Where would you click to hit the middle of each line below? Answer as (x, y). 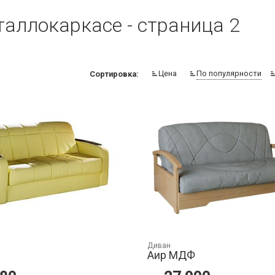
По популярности (229, 73)
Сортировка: (114, 74)
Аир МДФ (171, 255)
